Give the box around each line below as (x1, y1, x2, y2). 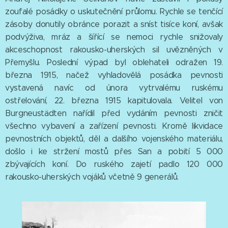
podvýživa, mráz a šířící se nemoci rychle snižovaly (5, 32, 223, 42)
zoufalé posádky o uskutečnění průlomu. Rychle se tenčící (5, 6, 223, 16)
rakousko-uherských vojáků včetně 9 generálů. (5, 172, 179, 182)
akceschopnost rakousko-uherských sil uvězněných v (5, 44, 223, 54)
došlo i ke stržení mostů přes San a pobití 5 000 (5, 146, 223, 156)
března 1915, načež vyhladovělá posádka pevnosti (5, 70, 223, 80)
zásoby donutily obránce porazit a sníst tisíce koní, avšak (5, 19, 223, 29)
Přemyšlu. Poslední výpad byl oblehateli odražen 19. (5, 57, 223, 67)
